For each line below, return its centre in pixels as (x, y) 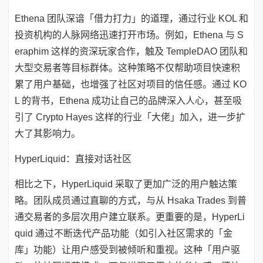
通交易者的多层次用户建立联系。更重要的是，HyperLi (130, 217)
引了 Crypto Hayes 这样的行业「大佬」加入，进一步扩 (130, 117)
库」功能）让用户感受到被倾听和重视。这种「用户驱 (127, 250)
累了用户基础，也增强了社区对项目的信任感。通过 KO (131, 84)
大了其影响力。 (48, 134)
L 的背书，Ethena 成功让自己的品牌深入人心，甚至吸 (128, 101)
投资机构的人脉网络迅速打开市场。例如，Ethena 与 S (129, 35)
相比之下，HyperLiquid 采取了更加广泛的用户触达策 (126, 184)
